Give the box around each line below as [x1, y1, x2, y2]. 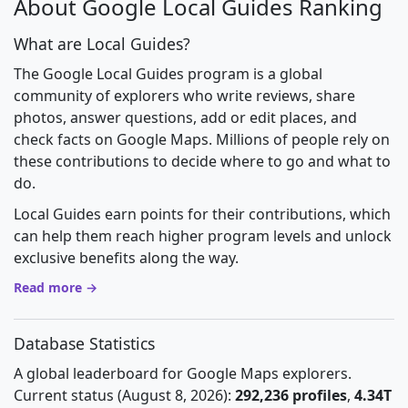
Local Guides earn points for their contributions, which [14, 204, 391, 224]
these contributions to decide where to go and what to [14, 151, 391, 171]
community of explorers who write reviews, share [14, 86, 355, 106]
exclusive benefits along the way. [14, 248, 239, 268]
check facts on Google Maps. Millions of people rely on [14, 129, 390, 149]
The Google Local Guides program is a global [14, 64, 322, 84]
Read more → [14, 279, 97, 296]
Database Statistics [14, 332, 155, 354]
